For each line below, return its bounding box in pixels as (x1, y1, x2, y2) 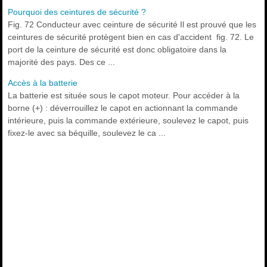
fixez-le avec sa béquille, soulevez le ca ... (8, 128, 166, 138)
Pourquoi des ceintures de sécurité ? (8, 7, 147, 17)
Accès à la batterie (8, 78, 78, 88)
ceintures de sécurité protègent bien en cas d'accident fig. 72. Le (8, 32, 254, 42)
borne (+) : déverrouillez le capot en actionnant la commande (8, 103, 238, 113)
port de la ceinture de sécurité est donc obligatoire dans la (8, 45, 227, 55)
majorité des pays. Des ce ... (8, 57, 116, 67)
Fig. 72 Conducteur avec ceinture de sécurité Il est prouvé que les (8, 20, 257, 30)
